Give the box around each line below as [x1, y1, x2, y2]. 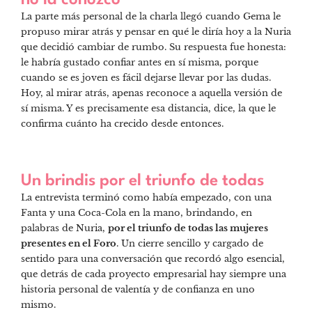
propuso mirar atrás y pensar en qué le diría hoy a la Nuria [21, 25, 291, 38]
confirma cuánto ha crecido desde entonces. [21, 117, 224, 130]
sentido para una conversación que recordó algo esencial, [21, 253, 285, 265]
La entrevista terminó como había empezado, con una [21, 192, 272, 204]
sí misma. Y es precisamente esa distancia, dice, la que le [21, 102, 276, 114]
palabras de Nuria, [21, 222, 108, 235]
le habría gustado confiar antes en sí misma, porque [21, 56, 258, 68]
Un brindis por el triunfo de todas [21, 173, 264, 190]
